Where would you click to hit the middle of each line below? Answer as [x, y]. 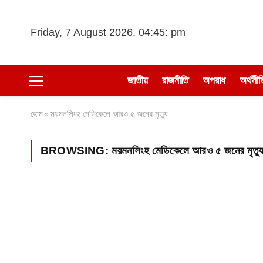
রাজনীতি [175, 80]
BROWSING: [76, 151]
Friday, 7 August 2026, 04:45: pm [108, 32]
